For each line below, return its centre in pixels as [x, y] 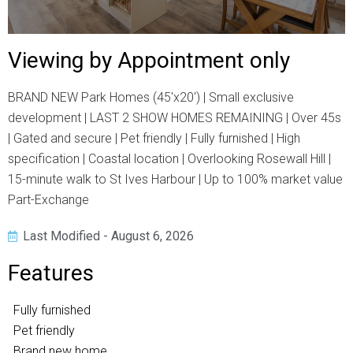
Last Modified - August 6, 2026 [108, 236]
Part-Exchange [48, 200]
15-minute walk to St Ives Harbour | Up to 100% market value [175, 179]
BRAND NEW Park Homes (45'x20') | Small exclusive [151, 97]
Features [51, 273]
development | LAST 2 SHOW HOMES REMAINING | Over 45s [175, 118]
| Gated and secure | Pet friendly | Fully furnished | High [154, 138]
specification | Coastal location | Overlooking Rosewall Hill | [169, 159]
